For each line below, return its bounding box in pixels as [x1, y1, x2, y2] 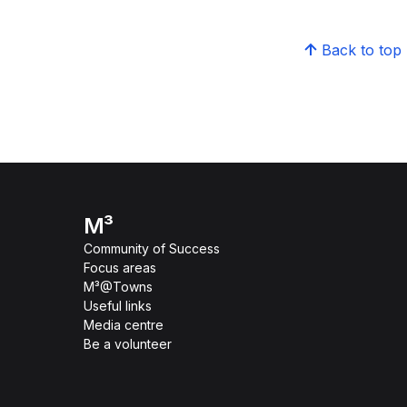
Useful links [84, 297, 152, 313]
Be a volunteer [84, 335, 172, 352]
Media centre [84, 316, 164, 333]
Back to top [321, 40, 402, 59]
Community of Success [84, 240, 220, 256]
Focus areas [84, 259, 156, 275]
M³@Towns [84, 278, 153, 294]
